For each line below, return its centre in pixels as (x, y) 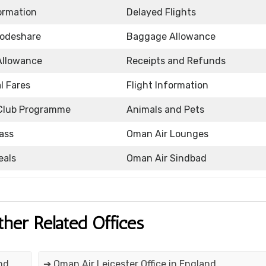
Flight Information (167, 85)
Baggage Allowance (171, 37)
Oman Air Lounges (167, 134)
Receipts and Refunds (176, 61)
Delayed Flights (161, 12)
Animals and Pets (165, 110)
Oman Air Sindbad (167, 159)
